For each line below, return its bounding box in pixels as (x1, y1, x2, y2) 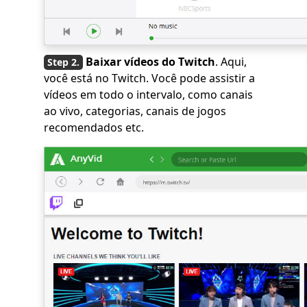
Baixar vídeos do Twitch (86, 54, 215, 70)
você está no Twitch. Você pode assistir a (44, 71, 255, 86)
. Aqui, (215, 54, 247, 70)
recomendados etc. (44, 120, 144, 136)
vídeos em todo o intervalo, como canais (44, 87, 253, 103)
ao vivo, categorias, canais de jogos (44, 103, 226, 119)
